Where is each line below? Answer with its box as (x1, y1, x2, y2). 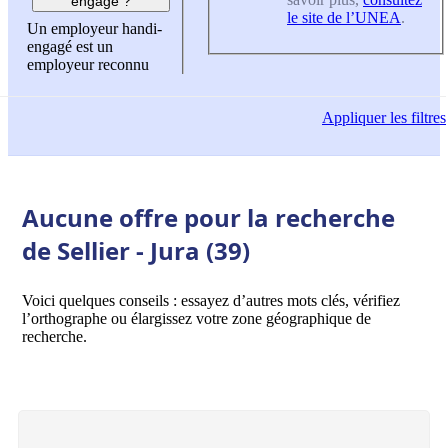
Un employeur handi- (27, 20, 162, 38)
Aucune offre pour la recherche (22, 200, 395, 234)
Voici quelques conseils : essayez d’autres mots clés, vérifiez (22, 291, 400, 309)
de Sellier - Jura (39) (22, 233, 250, 267)
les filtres (386, 109, 446, 127)
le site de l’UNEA (287, 8, 401, 26)
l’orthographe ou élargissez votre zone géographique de (22, 309, 371, 327)
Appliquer (322, 109, 386, 127)
